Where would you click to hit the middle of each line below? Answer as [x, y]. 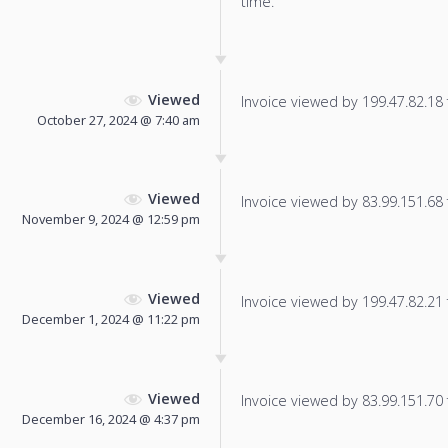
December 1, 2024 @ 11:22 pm [111, 319]
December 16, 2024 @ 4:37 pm [111, 418]
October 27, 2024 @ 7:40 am [118, 119]
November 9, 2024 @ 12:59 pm [111, 219]
